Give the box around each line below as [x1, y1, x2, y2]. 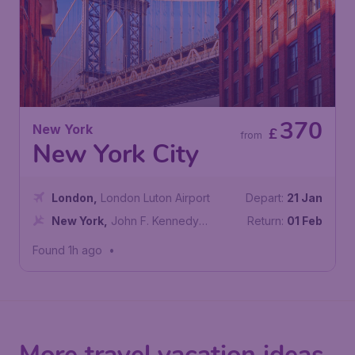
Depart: [246, 191, 284, 204]
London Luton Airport [101, 191, 210, 204]
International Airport [52, 231, 153, 244]
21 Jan [287, 191, 323, 204]
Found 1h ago [32, 243, 102, 257]
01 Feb [287, 214, 323, 227]
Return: [247, 214, 284, 227]
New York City [32, 137, 199, 171]
